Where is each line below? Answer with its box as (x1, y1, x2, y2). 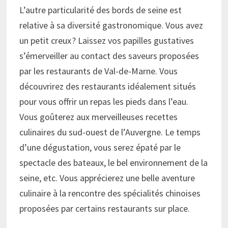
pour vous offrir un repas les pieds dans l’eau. (19, 96, 189, 108)
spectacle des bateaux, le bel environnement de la (19, 157, 208, 169)
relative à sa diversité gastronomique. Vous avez (19, 19, 204, 32)
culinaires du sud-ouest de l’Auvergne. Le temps (19, 126, 201, 138)
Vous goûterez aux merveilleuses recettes (19, 111, 178, 123)
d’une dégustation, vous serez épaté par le (19, 141, 181, 154)
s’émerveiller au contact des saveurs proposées (19, 50, 199, 62)
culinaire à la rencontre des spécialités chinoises (19, 187, 201, 199)
